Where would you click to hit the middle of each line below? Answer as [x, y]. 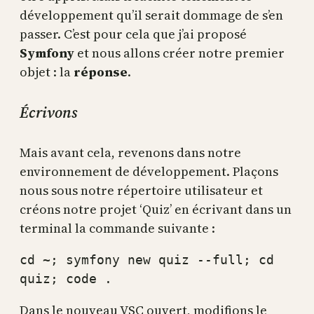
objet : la [47, 71]
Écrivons [49, 112]
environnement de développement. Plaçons [149, 171]
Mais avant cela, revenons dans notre [130, 152]
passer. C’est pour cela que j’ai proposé [133, 34]
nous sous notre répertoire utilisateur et [141, 190]
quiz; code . [66, 279]
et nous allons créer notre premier [181, 53]
